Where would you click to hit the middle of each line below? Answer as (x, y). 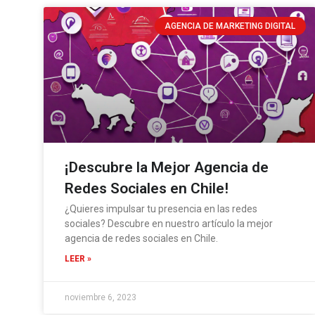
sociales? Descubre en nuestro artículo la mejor (169, 223)
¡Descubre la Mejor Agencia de (167, 167)
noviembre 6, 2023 (101, 297)
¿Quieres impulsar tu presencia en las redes (161, 208)
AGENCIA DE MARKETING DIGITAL (230, 26)
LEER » (78, 258)
